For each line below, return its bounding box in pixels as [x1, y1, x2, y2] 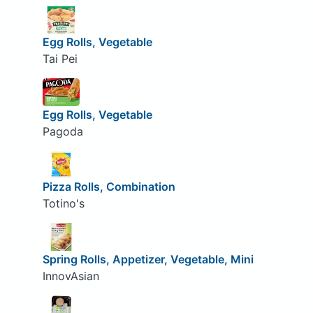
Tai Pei [42, 52, 78, 66]
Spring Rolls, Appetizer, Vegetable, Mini [42, 252, 254, 266]
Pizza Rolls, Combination [42, 180, 175, 194]
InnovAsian [42, 268, 99, 283]
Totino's [42, 196, 85, 211]
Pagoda [42, 124, 83, 138]
